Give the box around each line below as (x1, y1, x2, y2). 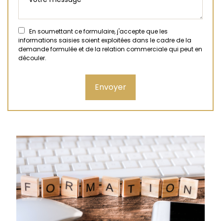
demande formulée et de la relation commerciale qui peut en (18, 45, 202, 53)
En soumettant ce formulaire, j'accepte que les (25, 27, 168, 36)
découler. (18, 54, 46, 62)
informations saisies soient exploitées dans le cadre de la (18, 36, 191, 44)
